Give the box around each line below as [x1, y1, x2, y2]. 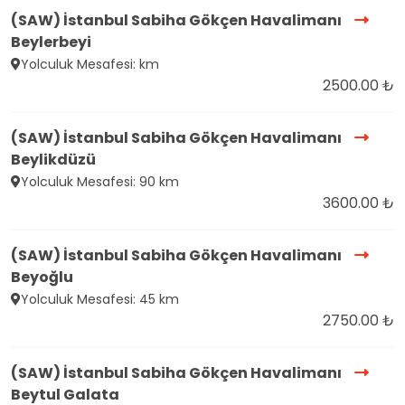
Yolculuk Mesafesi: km [21, 55, 159, 74]
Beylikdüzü [11, 149, 96, 171]
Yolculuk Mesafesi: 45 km [21, 290, 179, 309]
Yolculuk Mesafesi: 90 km [21, 173, 179, 192]
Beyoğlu [11, 267, 73, 288]
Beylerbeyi [11, 32, 91, 53]
